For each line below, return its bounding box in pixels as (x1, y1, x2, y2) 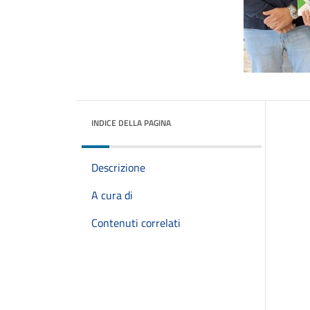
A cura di (91, 187, 133, 203)
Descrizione (91, 159, 145, 176)
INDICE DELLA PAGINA (91, 116, 171, 129)
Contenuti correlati (91, 215, 181, 231)
